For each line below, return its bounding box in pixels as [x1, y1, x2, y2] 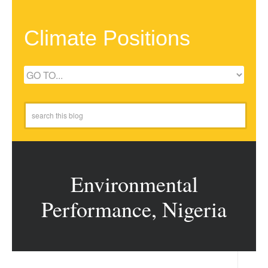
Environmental [70, 169, 198, 198]
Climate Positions [24, 26, 190, 50]
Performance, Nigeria [41, 194, 227, 223]
